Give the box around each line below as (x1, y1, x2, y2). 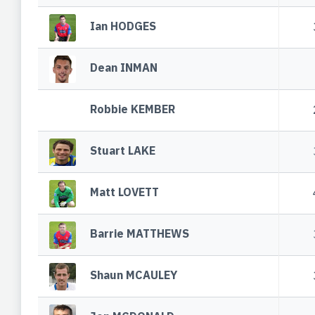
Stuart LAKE (90, 143, 156, 158)
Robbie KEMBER (90, 102, 176, 117)
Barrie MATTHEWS (90, 226, 190, 241)
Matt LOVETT (90, 185, 160, 200)
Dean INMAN (90, 60, 158, 75)
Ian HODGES (90, 19, 157, 34)
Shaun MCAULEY (90, 268, 178, 283)
